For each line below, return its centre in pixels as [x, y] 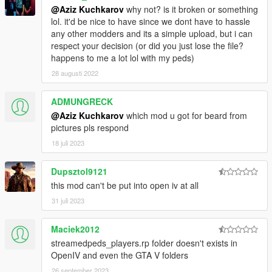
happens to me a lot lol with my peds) [123, 57]
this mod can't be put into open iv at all [125, 185]
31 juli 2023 [68, 200]
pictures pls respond [90, 127]
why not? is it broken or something [191, 9]
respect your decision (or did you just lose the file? [147, 45]
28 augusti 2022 [75, 73]
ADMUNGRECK [82, 101]
